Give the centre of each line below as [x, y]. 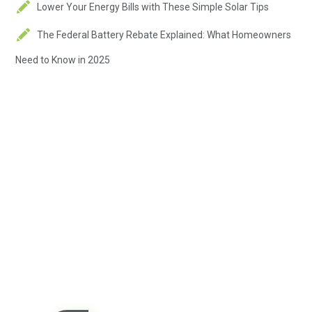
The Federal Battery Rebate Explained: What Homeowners [164, 35]
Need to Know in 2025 [63, 60]
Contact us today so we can [152, 291]
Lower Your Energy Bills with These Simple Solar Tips [153, 7]
